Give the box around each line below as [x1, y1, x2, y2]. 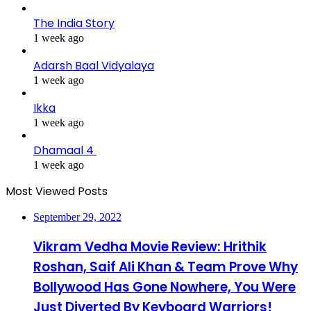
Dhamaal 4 [33, 142, 96, 159]
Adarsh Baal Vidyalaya [33, 58, 154, 74]
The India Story [33, 15, 115, 32]
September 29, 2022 [33, 211, 121, 224]
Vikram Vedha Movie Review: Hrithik [33, 237, 267, 256]
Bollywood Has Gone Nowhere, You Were [33, 277, 296, 296]
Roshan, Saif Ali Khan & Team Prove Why [33, 257, 298, 276]
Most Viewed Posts [6, 183, 108, 200]
